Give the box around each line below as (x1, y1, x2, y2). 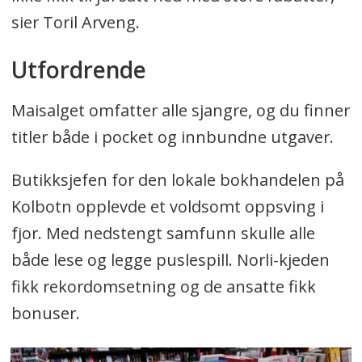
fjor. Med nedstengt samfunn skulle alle (11, 222, 315, 245)
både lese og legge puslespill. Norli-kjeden (11, 249, 330, 271)
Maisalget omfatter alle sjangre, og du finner (11, 99, 350, 122)
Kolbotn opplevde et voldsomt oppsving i (11, 196, 324, 218)
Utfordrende (11, 54, 146, 86)
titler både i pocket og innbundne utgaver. (11, 126, 334, 149)
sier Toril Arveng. (11, 11, 140, 34)
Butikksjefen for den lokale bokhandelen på (11, 169, 344, 192)
